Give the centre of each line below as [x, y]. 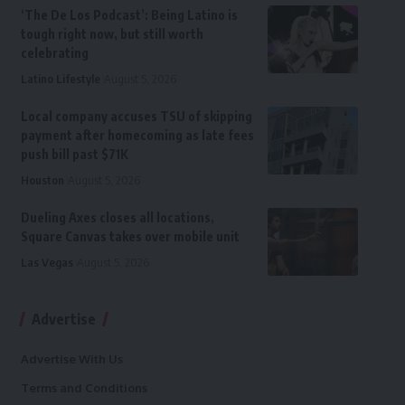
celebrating [54, 53]
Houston [42, 180]
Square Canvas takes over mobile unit [130, 237]
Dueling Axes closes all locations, [117, 218]
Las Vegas [47, 263]
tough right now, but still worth [112, 34]
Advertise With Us [71, 359]
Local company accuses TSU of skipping [136, 117]
